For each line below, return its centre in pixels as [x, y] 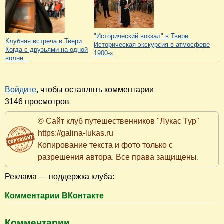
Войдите [21, 89]
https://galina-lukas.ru [76, 133]
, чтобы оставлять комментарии [95, 89]
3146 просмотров [37, 101]
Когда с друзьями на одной [47, 49]
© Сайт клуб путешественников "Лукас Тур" [119, 121]
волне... [17, 58]
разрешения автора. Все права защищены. [118, 157]
